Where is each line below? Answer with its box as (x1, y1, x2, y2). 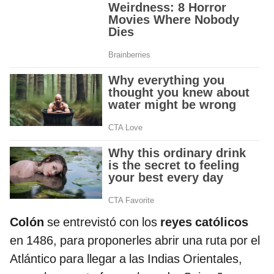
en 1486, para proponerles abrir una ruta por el (10, 233, 260, 248)
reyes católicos (157, 215, 248, 230)
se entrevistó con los (47, 215, 157, 230)
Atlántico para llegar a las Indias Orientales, (10, 251, 242, 267)
